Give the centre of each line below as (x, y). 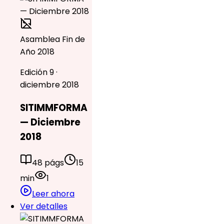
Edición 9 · (39, 72)
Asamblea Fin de (52, 39)
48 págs (48, 162)
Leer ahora (53, 193)
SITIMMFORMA (54, 107)
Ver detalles (44, 206)
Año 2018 (37, 52)
